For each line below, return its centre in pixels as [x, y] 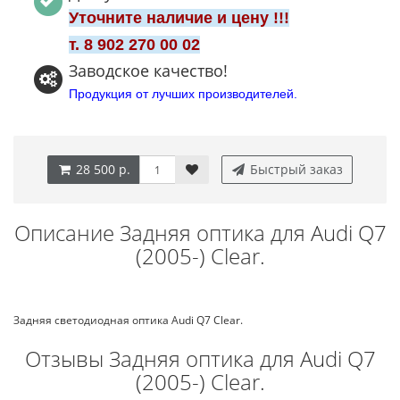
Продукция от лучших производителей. [183, 94]
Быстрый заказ [295, 169]
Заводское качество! [149, 71]
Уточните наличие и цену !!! [179, 18]
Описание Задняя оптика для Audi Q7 [200, 233]
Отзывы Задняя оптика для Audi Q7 [200, 358]
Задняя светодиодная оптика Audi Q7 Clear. [128, 320]
